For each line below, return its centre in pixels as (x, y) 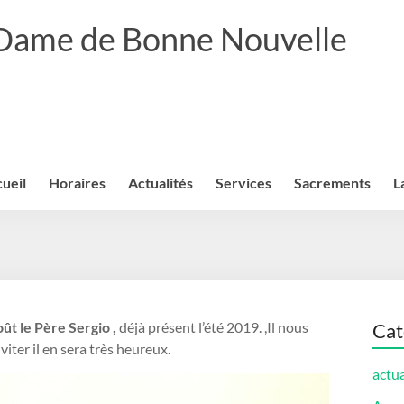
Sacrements (332, 183)
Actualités (161, 183)
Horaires (77, 183)
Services (243, 183)
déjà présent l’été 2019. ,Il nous (214, 327)
